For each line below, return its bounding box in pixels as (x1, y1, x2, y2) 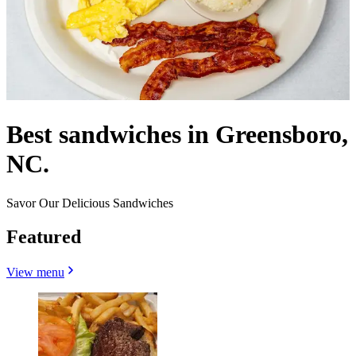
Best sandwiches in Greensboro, (6, 120, 348, 149)
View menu (6, 265, 64, 279)
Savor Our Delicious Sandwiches (6, 195, 173, 210)
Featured (6, 226, 81, 247)
